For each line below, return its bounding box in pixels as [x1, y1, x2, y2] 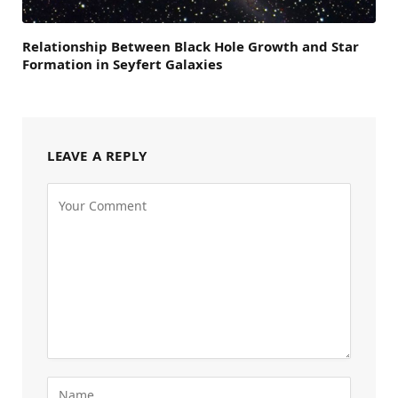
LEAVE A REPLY [47, 146, 147, 164]
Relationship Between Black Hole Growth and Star [22, 36, 359, 55]
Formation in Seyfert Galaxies [22, 54, 222, 73]
